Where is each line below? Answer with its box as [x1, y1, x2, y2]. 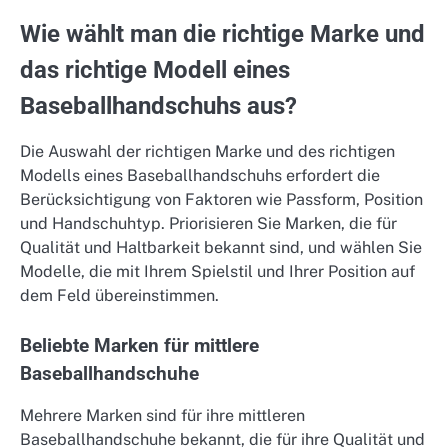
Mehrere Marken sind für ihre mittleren [20, 405, 305, 425]
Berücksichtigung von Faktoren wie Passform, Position [20, 189, 423, 209]
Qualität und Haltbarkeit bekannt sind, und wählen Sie [20, 237, 422, 257]
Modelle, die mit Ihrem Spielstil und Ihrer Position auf [20, 261, 415, 281]
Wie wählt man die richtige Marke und [20, 19, 425, 48]
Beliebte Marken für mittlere [20, 334, 259, 357]
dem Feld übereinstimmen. [20, 285, 219, 305]
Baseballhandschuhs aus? [20, 91, 297, 120]
